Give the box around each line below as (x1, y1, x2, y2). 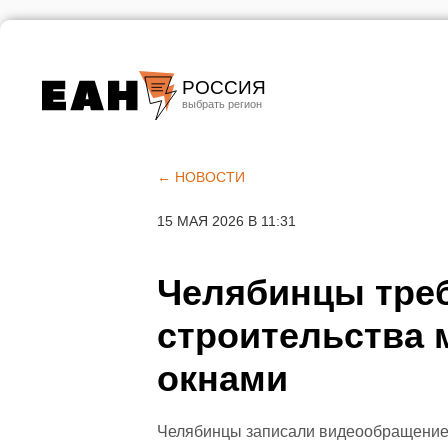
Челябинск (187, 161, 270, 180)
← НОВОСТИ (157, 169, 245, 185)
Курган (187, 195, 239, 214)
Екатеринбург (187, 127, 293, 146)
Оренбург (187, 229, 261, 248)
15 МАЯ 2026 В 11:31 (157, 213, 296, 229)
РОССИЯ (182, 77, 266, 98)
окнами (157, 358, 288, 399)
